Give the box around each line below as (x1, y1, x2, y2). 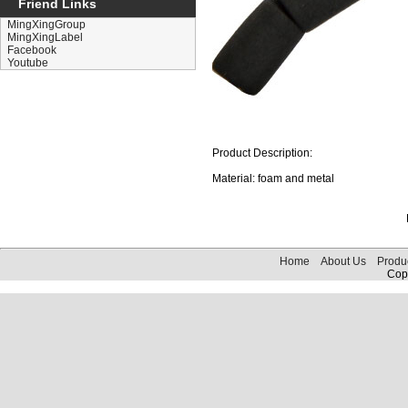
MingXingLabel (7, 31, 83, 44)
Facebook (7, 44, 56, 56)
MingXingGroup (7, 18, 86, 31)
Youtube (7, 56, 48, 69)
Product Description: (212, 147, 312, 159)
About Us (320, 255, 366, 268)
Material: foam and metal (212, 172, 334, 185)
